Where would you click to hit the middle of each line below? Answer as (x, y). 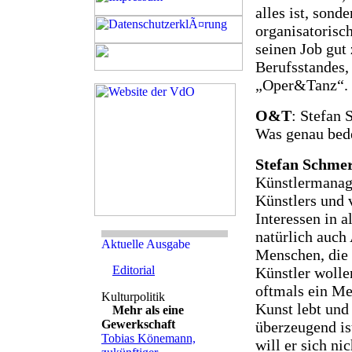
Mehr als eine (148, 310)
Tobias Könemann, (148, 338)
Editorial (134, 270)
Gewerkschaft (138, 324)
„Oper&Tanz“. (302, 84)
